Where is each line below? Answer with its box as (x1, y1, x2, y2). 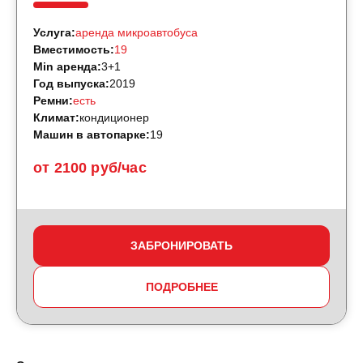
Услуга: (33, 26, 75, 39)
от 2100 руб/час (33, 160, 147, 176)
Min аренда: (33, 60, 101, 73)
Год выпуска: (33, 77, 109, 90)
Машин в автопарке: (33, 128, 150, 141)
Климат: (33, 111, 79, 124)
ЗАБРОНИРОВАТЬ (130, 239, 233, 252)
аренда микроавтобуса (75, 26, 198, 39)
